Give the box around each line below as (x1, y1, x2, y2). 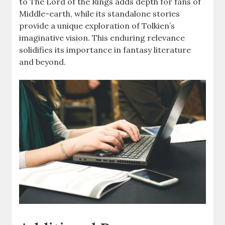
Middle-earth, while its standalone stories (19, 8, 180, 19)
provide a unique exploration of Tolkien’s (19, 20, 175, 31)
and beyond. (19, 56, 66, 67)
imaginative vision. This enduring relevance (19, 32, 185, 43)
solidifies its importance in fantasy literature (19, 44, 191, 55)
